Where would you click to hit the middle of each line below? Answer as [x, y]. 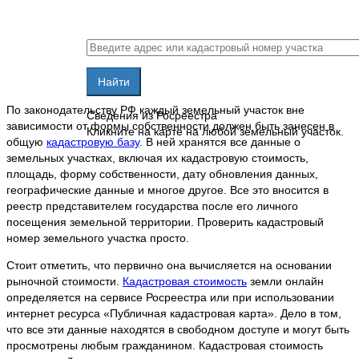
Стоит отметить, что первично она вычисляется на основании [169, 266]
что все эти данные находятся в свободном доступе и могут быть [178, 330]
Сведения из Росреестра [152, 116]
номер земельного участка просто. [98, 238]
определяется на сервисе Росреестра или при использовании [170, 298]
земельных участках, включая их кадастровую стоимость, [157, 158]
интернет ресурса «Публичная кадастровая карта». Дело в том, [174, 314]
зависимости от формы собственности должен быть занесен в [170, 126]
